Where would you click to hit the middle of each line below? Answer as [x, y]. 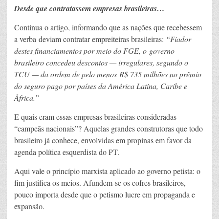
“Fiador [178, 39]
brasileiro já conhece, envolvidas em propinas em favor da [103, 140]
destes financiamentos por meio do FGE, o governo [94, 50]
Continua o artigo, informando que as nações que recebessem [108, 27]
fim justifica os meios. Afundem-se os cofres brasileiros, [100, 182]
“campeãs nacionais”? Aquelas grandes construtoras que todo [109, 128]
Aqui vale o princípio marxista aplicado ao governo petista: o [107, 171]
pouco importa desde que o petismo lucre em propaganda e [105, 194]
